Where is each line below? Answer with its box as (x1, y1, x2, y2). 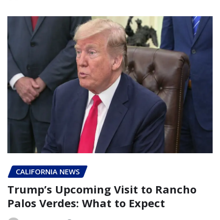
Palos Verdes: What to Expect (7, 195, 165, 211)
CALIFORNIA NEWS (16, 166, 80, 176)
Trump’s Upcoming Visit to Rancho (7, 182, 196, 197)
